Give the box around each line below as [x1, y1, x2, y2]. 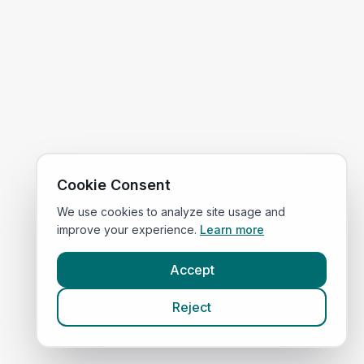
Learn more [200, 223, 264, 236]
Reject [172, 299, 211, 315]
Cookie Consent [57, 176, 171, 193]
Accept [169, 262, 214, 278]
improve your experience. [57, 223, 197, 236]
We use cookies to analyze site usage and [57, 205, 285, 219]
